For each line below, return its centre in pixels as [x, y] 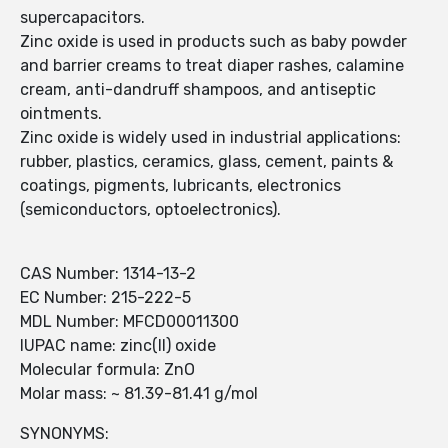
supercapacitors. [82, 18]
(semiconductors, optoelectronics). [150, 210]
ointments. [61, 114]
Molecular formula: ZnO [107, 370]
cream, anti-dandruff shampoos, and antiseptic [198, 90]
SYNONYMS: [64, 434]
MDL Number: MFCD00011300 [129, 322]
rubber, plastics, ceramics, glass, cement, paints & [206, 162]
